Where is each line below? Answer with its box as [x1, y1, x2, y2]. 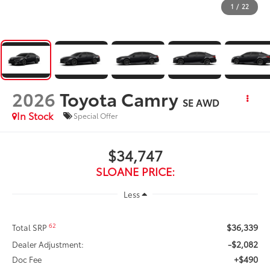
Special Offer [74, 110, 118, 121]
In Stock [17, 108, 54, 122]
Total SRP [12, 221, 49, 233]
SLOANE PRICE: [95, 163, 175, 179]
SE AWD [183, 95, 220, 109]
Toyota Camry [60, 85, 179, 111]
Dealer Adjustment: [12, 238, 84, 250]
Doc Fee [12, 253, 42, 265]
